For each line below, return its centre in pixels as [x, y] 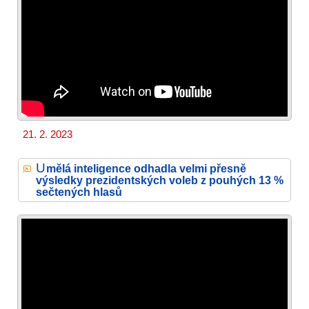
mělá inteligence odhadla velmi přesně [146, 168]
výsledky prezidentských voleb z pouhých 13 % [160, 180]
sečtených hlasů [79, 191]
